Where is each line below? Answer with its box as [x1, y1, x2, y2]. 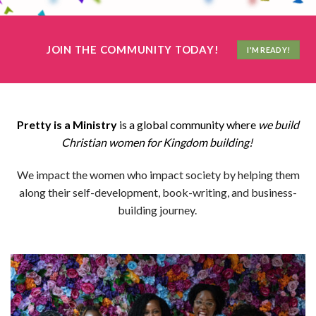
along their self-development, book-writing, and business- [19, 185, 297, 199]
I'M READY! [247, 44, 291, 54]
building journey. [117, 202, 199, 217]
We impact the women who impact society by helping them [16, 167, 300, 181]
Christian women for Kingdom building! [61, 135, 255, 149]
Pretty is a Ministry [17, 117, 117, 131]
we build [258, 117, 299, 131]
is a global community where [117, 117, 258, 131]
